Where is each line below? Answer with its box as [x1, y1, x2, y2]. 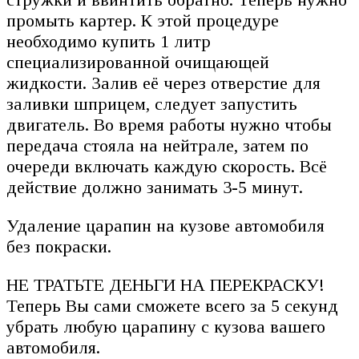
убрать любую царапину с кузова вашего [6, 317, 325, 337]
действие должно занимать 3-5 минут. [6, 177, 303, 198]
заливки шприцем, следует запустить [6, 94, 297, 115]
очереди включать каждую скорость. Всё [6, 156, 327, 177]
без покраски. [6, 236, 111, 257]
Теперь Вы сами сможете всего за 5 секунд [6, 296, 338, 317]
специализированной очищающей [6, 52, 269, 73]
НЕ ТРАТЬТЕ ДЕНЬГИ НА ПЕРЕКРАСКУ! [6, 275, 325, 296]
